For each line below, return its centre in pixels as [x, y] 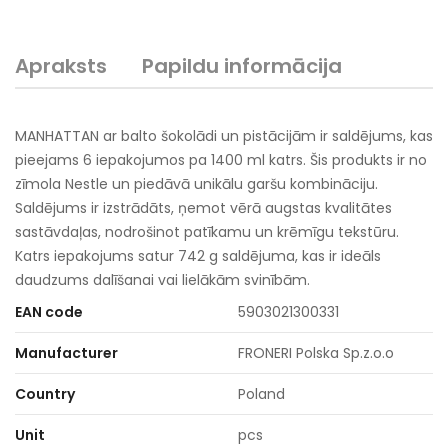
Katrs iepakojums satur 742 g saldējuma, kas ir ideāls [198, 256]
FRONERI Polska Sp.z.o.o [316, 353]
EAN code [49, 312]
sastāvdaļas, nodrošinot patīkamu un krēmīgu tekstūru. [207, 232]
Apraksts [61, 66]
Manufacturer [66, 353]
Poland [261, 394]
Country [45, 394]
